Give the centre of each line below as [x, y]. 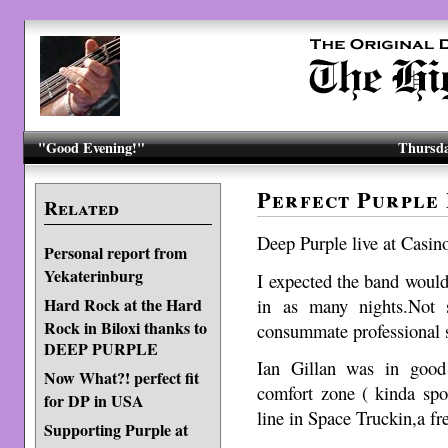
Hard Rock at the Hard [122, 304]
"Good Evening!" [92, 147]
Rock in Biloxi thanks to [125, 326]
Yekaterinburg [93, 274]
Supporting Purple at [115, 429]
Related [81, 208]
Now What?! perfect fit [121, 377]
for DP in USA [93, 399]
